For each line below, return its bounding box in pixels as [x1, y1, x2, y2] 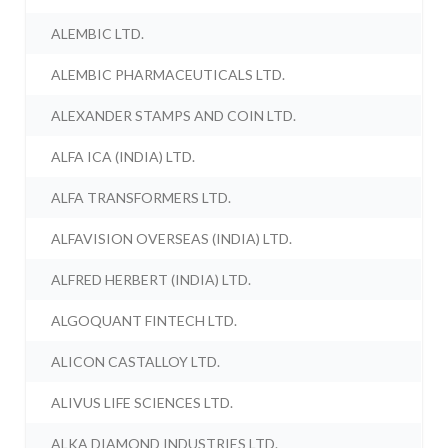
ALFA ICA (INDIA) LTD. [51, 148, 196, 166]
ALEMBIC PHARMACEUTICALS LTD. [51, 66, 286, 84]
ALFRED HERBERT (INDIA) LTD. [51, 271, 252, 289]
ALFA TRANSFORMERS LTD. [51, 189, 232, 207]
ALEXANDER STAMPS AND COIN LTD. [51, 107, 297, 125]
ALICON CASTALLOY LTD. [51, 353, 221, 371]
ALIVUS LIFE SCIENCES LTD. [51, 394, 234, 412]
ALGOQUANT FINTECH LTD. [51, 312, 238, 330]
